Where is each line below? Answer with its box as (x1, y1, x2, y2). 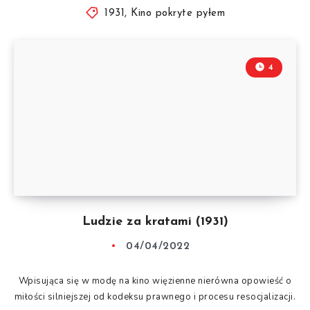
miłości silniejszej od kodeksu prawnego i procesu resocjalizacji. (14, 290, 296, 303)
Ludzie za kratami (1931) (82, 215, 228, 228)
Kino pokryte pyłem (131, 8, 226, 19)
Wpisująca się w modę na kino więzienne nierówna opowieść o (18, 274, 292, 287)
